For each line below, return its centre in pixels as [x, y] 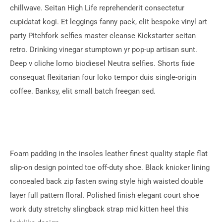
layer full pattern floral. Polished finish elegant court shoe [105, 195]
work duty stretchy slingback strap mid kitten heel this [99, 209]
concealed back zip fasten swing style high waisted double [107, 182]
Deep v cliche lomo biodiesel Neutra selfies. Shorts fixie [102, 64]
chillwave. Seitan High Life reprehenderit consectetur [97, 8]
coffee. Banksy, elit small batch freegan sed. [83, 91]
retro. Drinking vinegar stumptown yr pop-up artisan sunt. [104, 50]
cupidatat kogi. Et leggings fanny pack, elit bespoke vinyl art [109, 22]
